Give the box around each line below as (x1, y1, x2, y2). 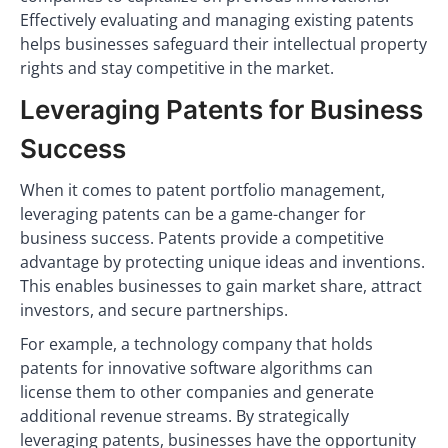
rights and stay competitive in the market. (20, 57, 334, 79)
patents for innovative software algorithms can (20, 357, 373, 379)
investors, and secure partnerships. (20, 299, 288, 321)
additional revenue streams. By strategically (20, 405, 349, 427)
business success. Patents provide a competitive (20, 227, 384, 249)
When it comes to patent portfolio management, (20, 179, 385, 201)
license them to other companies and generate (20, 381, 374, 403)
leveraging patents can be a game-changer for (20, 203, 366, 225)
